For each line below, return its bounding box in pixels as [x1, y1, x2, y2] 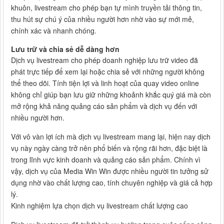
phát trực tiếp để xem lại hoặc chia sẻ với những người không [11, 66, 204, 76]
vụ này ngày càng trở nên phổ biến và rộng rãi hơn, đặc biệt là [11, 142, 207, 153]
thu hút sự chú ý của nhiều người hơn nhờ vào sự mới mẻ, [11, 13, 194, 24]
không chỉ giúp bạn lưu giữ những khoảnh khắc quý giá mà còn [11, 89, 211, 99]
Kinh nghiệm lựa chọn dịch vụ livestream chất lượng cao [11, 200, 188, 210]
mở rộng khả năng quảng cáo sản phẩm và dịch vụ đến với [11, 100, 197, 111]
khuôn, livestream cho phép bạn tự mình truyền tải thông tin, [11, 2, 202, 12]
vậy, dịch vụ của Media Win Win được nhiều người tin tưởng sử [11, 165, 208, 176]
